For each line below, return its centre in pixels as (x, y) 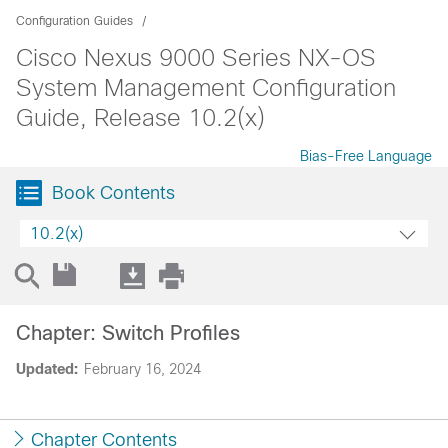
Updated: (47, 369)
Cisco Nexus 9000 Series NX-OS (196, 57)
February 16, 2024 (142, 369)
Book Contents (113, 193)
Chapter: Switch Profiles (128, 333)
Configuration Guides (74, 21)
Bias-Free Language (366, 156)
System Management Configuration (206, 87)
